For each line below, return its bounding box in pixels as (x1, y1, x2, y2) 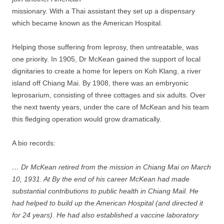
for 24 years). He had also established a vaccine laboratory (12, 211, 198, 219)
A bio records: (12, 139, 55, 147)
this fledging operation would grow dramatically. (12, 115, 161, 123)
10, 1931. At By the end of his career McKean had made (12, 175, 189, 183)
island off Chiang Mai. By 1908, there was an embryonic (12, 79, 188, 87)
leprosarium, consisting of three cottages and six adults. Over (12, 91, 205, 99)
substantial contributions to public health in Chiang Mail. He (12, 187, 198, 195)
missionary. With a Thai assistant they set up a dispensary (12, 7, 195, 15)
